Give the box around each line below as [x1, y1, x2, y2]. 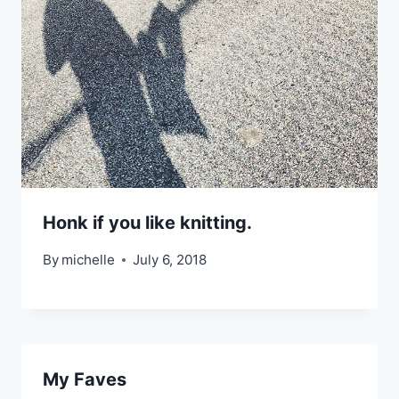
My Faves [43, 369, 126, 391]
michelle [61, 251, 116, 269]
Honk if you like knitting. [43, 212, 252, 234]
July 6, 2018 [133, 251, 208, 269]
